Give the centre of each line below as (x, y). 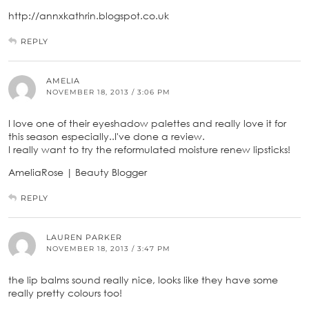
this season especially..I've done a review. (107, 136)
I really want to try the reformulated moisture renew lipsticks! (149, 149)
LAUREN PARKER (84, 237)
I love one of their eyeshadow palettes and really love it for (147, 123)
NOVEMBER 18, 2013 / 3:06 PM (108, 92)
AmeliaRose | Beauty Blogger (78, 172)
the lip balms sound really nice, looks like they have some (143, 279)
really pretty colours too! (65, 292)
